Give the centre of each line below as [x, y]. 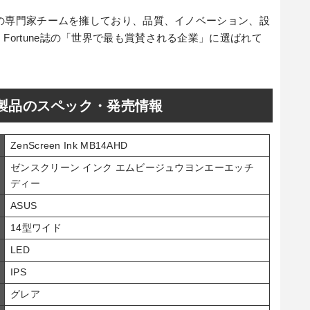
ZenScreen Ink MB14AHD [69, 146]
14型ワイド [36, 228]
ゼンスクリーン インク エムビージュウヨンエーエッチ [132, 168]
